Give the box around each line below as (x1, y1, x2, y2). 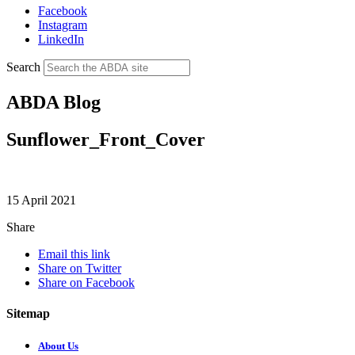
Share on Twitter (38, 261, 121, 275)
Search (6, 59, 40, 74)
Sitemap (6, 306, 50, 320)
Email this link (38, 246, 110, 261)
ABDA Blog (6, 91, 101, 113)
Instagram (38, 17, 87, 32)
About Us (38, 340, 78, 353)
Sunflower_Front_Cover (6, 128, 205, 150)
